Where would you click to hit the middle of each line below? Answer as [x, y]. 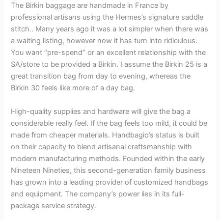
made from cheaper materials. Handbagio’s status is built [105, 135]
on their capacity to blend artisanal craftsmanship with [102, 147]
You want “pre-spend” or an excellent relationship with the [109, 53]
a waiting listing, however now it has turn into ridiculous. [104, 41]
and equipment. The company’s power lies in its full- [98, 194]
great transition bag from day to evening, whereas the [101, 76]
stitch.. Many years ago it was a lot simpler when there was [110, 29]
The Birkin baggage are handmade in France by [90, 6]
